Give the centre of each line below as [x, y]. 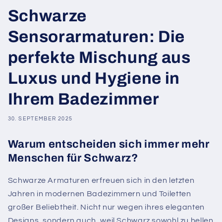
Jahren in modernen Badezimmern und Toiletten [99, 194]
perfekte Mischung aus [99, 58]
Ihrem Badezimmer [83, 99]
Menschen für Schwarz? [73, 158]
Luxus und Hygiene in [94, 79]
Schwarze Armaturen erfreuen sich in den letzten [101, 181]
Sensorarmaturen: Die [96, 37]
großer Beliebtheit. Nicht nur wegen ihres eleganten [106, 207]
